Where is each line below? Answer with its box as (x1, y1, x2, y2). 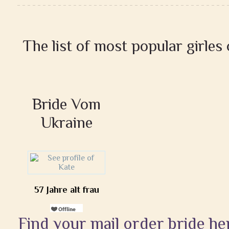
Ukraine (40, 113, 93, 131)
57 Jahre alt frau (34, 185, 99, 195)
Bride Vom (32, 95, 101, 113)
